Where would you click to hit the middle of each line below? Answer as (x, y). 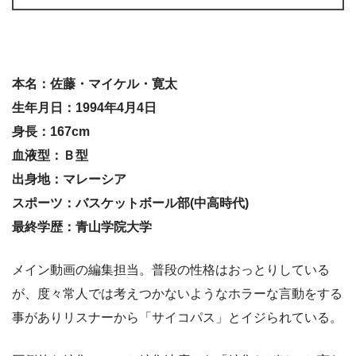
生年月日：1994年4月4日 (84, 107)
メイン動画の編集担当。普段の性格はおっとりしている (171, 269)
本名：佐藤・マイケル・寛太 (95, 83)
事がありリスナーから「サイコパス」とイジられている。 (177, 317)
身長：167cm (51, 131)
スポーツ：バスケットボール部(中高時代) (130, 203)
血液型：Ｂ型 (50, 155)
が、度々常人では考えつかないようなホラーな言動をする (177, 293)
